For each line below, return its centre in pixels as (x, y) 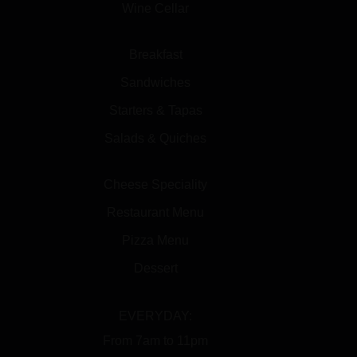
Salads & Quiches (155, 139)
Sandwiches (155, 83)
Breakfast (155, 55)
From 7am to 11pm (155, 341)
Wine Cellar (155, 9)
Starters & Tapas (155, 111)
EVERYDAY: (155, 316)
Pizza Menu (155, 241)
